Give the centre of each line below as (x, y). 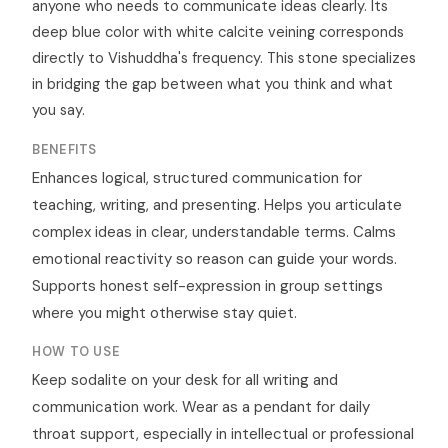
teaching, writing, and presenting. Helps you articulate (217, 205)
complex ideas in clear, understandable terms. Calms (214, 232)
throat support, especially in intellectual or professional (223, 434)
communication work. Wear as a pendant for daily (201, 407)
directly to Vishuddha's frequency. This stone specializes (224, 58)
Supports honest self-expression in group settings (207, 286)
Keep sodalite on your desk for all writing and (185, 380)
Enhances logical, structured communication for (197, 178)
